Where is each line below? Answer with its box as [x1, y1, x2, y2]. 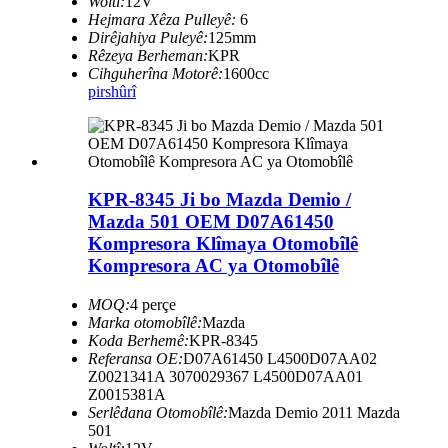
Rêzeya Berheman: [88, 46, 208, 64]
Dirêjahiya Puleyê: [88, 28, 208, 46]
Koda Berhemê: [88, 331, 189, 349]
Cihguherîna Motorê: [88, 64, 223, 82]
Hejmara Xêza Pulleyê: [88, 10, 236, 28]
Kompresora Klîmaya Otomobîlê [88, 233, 358, 255]
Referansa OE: [88, 349, 183, 367]
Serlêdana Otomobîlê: [88, 403, 228, 421]
